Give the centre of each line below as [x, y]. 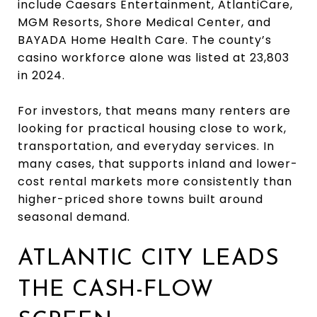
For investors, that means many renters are [154, 110]
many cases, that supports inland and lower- [158, 163]
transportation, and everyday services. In [146, 146]
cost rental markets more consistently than [155, 181]
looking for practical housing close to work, [152, 128]
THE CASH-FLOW [116, 290]
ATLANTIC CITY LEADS [149, 259]
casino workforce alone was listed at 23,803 [154, 57]
